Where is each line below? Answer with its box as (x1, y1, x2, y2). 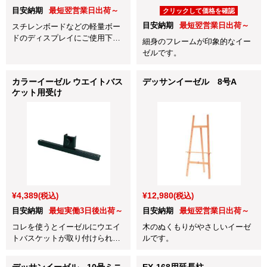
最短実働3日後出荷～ (49, 206, 123, 215)
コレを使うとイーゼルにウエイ (12, 222, 120, 231)
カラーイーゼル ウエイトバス (12, 76, 123, 86)
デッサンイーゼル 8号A (142, 76, 237, 86)
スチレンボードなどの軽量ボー (12, 21, 120, 31)
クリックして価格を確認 (163, 7, 235, 14)
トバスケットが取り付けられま (12, 233, 120, 243)
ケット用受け (12, 87, 62, 97)
